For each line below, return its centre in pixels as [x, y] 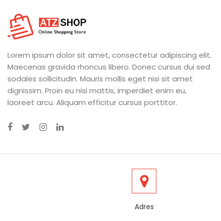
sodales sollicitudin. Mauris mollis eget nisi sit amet [100, 79]
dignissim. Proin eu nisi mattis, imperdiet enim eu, [97, 91]
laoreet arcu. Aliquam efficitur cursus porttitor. [92, 103]
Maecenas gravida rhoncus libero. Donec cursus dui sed [109, 67]
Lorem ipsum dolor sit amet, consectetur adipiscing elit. [110, 55]
